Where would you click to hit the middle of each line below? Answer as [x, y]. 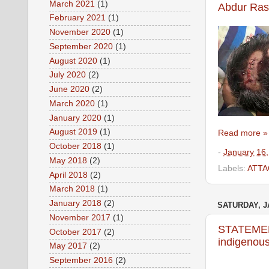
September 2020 [81, 46]
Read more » [243, 133]
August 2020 [73, 61]
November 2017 [80, 217]
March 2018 [72, 189]
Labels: [233, 169]
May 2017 [68, 246]
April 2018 [68, 175]
